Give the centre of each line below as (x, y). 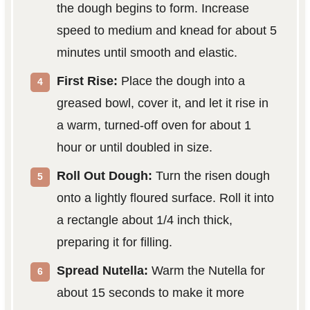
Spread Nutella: (102, 270)
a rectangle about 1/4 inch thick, (144, 220)
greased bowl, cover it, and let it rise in (162, 103)
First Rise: (87, 81)
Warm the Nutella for (206, 270)
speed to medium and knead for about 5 (166, 30)
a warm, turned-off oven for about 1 (154, 125)
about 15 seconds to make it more (150, 292)
